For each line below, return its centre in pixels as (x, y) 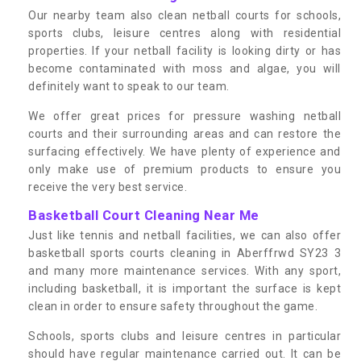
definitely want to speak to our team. (129, 86)
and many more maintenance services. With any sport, (185, 270)
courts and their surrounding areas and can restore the (185, 133)
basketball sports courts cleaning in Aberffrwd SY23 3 (185, 253)
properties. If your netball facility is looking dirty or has (185, 50)
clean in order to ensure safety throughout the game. (173, 306)
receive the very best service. (108, 187)
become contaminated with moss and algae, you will (185, 68)
